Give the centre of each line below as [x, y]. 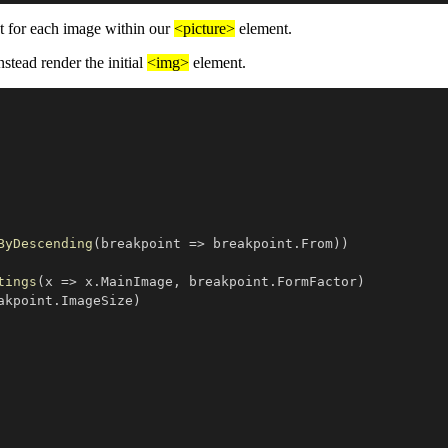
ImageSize [97, 300]
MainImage [137, 281]
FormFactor [317, 281]
